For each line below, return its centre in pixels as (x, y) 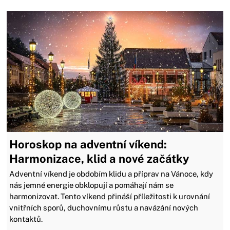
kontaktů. (26, 219)
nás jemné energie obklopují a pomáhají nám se (92, 185)
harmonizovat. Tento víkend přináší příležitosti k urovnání (110, 197)
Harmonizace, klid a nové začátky (99, 159)
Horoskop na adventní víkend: (88, 145)
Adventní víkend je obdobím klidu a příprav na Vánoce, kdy (111, 174)
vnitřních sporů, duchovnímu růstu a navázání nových (104, 208)
